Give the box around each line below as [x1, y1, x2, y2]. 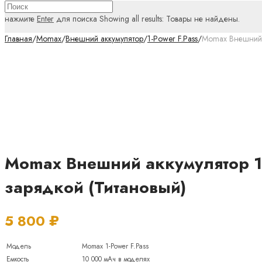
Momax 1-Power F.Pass [82, 240, 149, 251]
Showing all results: [99, 13, 164, 25]
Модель [6, 240, 32, 251]
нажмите [5, 13, 37, 25]
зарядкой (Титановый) [5, 175, 186, 199]
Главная [5, 33, 32, 44]
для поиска [54, 13, 97, 25]
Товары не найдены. [166, 13, 240, 25]
